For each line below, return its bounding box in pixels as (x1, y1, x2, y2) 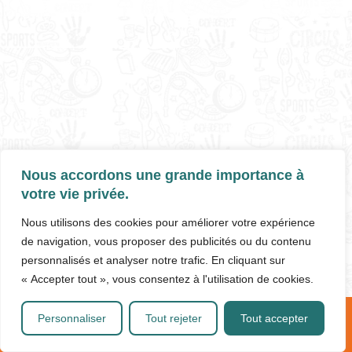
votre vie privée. (21, 186, 129, 202)
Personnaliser (37, 312, 106, 324)
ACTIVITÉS (281, 333, 335, 345)
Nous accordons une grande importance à (21, 167, 304, 183)
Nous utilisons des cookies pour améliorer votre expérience (21, 216, 315, 229)
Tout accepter (240, 312, 309, 324)
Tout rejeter (145, 312, 202, 324)
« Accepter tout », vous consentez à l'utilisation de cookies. (21, 273, 313, 285)
